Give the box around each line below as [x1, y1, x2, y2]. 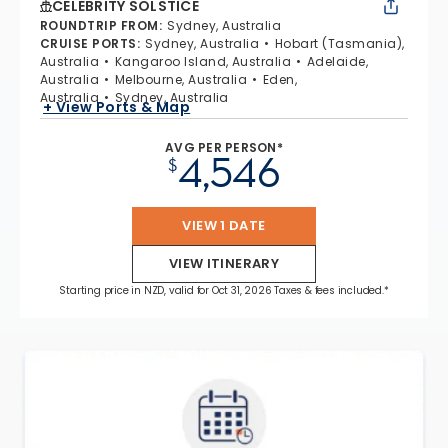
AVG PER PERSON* [165, 138, 283, 156]
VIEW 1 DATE [182, 215, 266, 235]
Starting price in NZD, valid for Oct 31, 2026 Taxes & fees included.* [59, 282, 389, 298]
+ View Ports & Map [43, 97, 191, 118]
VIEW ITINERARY [168, 253, 280, 273]
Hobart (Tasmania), [274, 34, 405, 52]
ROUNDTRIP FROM [40, 16, 159, 34]
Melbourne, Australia [114, 70, 248, 88]
